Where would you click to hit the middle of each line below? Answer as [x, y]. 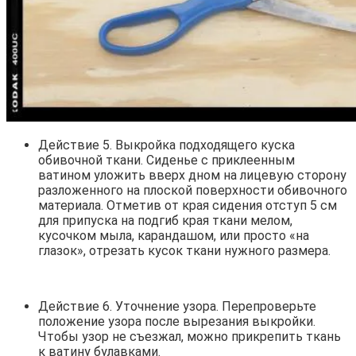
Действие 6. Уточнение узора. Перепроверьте [177, 307]
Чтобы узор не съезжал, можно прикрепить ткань [190, 337]
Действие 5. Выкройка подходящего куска [166, 145]
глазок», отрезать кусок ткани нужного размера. [184, 251]
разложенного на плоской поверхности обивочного [193, 191]
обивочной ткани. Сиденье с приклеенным [166, 161]
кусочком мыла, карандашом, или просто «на [174, 236]
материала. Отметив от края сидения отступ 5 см [188, 206]
